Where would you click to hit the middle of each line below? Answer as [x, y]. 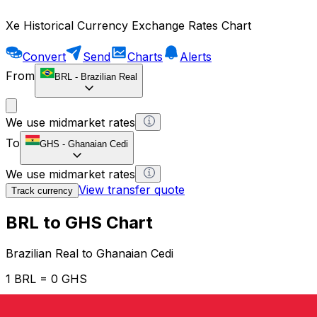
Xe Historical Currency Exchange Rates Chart [128, 25]
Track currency [42, 190]
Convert [44, 56]
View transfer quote [132, 189]
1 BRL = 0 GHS [46, 279]
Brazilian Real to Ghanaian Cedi [90, 254]
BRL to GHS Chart [79, 222]
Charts [145, 56]
